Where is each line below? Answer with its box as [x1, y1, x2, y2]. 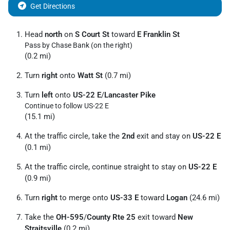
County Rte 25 [87, 213, 136, 222]
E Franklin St [137, 30, 180, 39]
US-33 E [110, 193, 139, 202]
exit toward [136, 213, 178, 222]
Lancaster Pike [104, 90, 156, 100]
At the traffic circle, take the [25, 131, 122, 141]
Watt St [78, 71, 103, 80]
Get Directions [30, 2, 75, 10]
